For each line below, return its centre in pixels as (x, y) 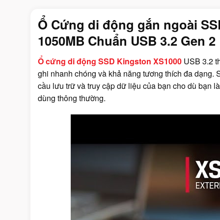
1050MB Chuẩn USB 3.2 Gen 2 (127, 41)
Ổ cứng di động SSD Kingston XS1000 (110, 61)
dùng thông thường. (72, 98)
